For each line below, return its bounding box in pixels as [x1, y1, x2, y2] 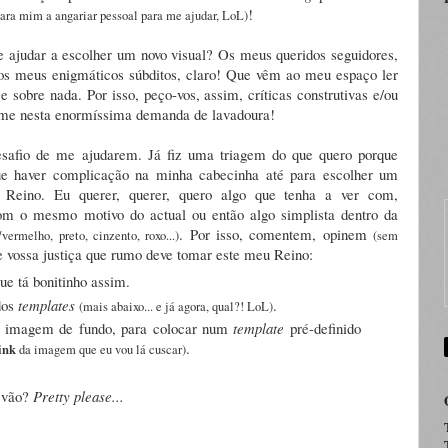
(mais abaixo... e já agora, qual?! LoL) [79, 297, 274, 315]
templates [18, 294, 80, 315]
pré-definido [284, 318, 361, 339]
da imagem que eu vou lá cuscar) [16, 341, 187, 359]
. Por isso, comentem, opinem [179, 223, 374, 244]
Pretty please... [33, 385, 124, 406]
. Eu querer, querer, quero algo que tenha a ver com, [41, 183, 399, 204]
